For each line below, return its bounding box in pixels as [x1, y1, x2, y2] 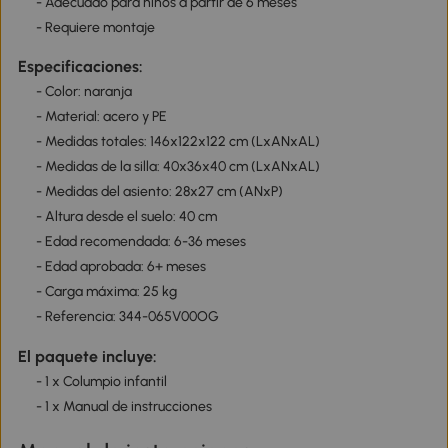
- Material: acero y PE [35, 108, 167, 126]
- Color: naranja [35, 83, 132, 101]
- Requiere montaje [35, 18, 155, 36]
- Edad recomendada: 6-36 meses [35, 233, 246, 251]
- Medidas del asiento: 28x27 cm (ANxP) [35, 183, 283, 201]
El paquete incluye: [17, 346, 157, 366]
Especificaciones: [17, 57, 143, 77]
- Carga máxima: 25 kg [35, 283, 177, 301]
